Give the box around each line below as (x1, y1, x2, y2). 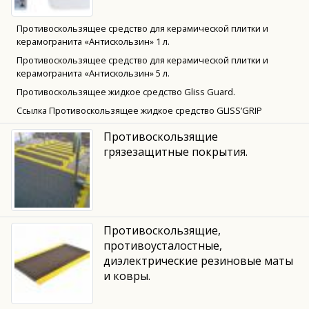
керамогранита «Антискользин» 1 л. (17, 34, 170, 48)
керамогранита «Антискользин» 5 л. (17, 66, 170, 79)
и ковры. (103, 268, 150, 283)
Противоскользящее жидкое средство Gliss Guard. (17, 85, 235, 98)
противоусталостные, (103, 237, 222, 253)
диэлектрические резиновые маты (103, 252, 293, 268)
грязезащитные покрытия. (103, 143, 248, 159)
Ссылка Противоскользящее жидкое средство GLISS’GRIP (17, 103, 262, 117)
